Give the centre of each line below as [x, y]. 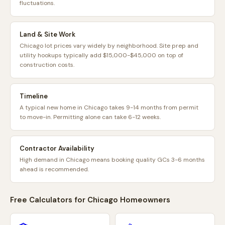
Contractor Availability [57, 148]
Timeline [34, 96]
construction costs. [47, 65]
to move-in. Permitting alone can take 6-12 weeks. [90, 117]
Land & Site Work [47, 34]
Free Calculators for [49, 200]
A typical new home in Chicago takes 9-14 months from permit [109, 107]
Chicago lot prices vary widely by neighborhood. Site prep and [109, 46]
